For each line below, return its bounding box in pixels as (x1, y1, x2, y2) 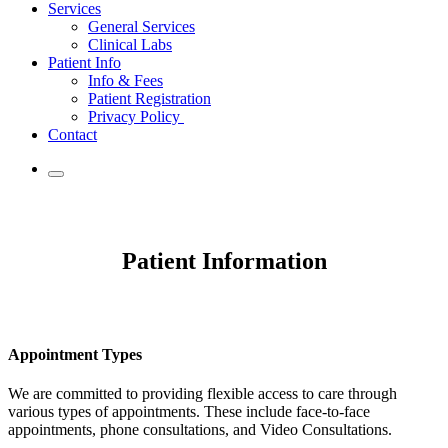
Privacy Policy (88, 107, 184, 125)
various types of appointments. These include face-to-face (8, 403, 370, 421)
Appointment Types (8, 345, 142, 363)
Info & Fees (88, 71, 163, 89)
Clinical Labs (88, 35, 172, 53)
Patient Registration (88, 89, 211, 107)
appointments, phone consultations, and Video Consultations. (8, 421, 392, 439)
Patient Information (121, 247, 327, 274)
